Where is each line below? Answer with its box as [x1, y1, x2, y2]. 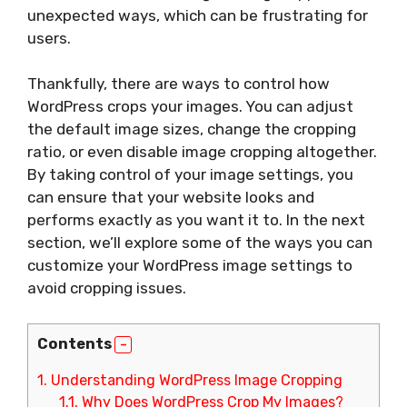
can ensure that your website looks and [27, 188, 314, 206]
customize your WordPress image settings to [27, 256, 352, 274]
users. [27, 28, 71, 47]
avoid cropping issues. [27, 279, 186, 297]
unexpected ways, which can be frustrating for [27, 5, 368, 25]
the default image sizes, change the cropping [27, 120, 356, 138]
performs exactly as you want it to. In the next [27, 211, 365, 229]
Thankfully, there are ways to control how [27, 74, 330, 93]
